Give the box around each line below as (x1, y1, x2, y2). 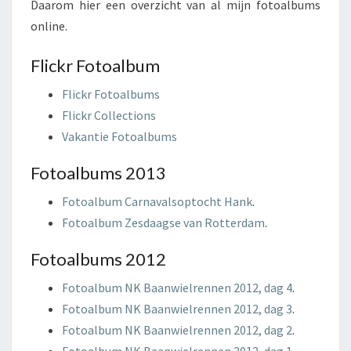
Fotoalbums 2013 (31, 162, 166, 183)
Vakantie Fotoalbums (62, 128, 177, 144)
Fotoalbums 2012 (31, 248, 166, 270)
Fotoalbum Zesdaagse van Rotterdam (62, 215, 265, 230)
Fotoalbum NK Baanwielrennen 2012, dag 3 (62, 301, 292, 317)
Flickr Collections (62, 107, 156, 123)
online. (31, 18, 67, 34)
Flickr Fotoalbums (62, 86, 160, 102)
